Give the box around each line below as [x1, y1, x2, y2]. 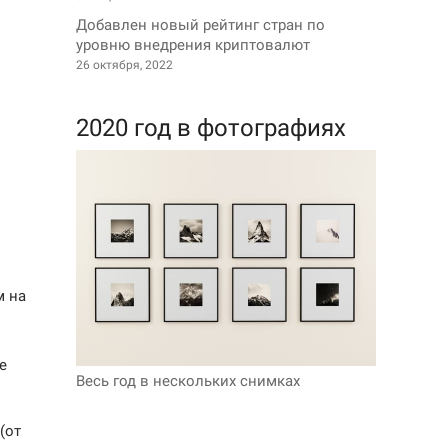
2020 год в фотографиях [76, 114, 346, 142]
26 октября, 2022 [76, 58, 173, 72]
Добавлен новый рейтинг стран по [76, 16, 325, 34]
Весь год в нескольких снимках [76, 372, 300, 390]
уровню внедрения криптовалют [76, 36, 310, 54]
